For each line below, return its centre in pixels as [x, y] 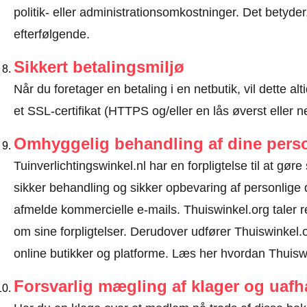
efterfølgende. [51, 34]
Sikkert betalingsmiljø [99, 67]
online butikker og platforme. [93, 254]
